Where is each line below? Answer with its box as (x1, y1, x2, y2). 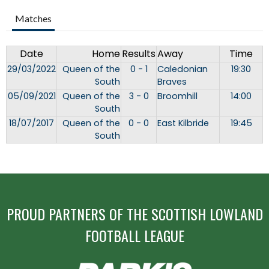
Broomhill (157, 90, 198, 103)
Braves (157, 76, 187, 88)
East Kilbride (157, 117, 209, 130)
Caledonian (157, 63, 208, 76)
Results (122, 47, 156, 61)
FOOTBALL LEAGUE (85, 225, 184, 247)
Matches (15, 13, 52, 25)
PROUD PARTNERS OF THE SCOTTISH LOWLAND (6, 203, 263, 225)
